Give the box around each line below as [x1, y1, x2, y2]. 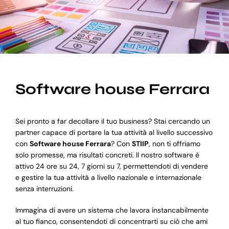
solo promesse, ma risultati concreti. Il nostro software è [15, 150, 199, 160]
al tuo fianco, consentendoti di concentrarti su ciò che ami [15, 217, 208, 226]
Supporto [13, 62, 44, 72]
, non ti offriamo [148, 139, 200, 149]
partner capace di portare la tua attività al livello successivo [15, 128, 213, 138]
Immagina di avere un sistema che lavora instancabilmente [15, 205, 209, 215]
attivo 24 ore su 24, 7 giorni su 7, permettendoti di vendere [15, 162, 208, 171]
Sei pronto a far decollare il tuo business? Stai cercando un [15, 117, 210, 126]
